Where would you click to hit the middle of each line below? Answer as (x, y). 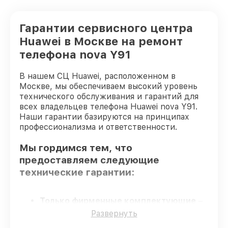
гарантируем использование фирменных (122, 211)
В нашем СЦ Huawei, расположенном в (97, 76)
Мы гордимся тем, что (76, 148)
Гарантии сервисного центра (106, 28)
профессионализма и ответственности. (98, 127)
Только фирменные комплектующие (118, 201)
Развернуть (114, 213)
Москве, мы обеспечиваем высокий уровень (108, 86)
